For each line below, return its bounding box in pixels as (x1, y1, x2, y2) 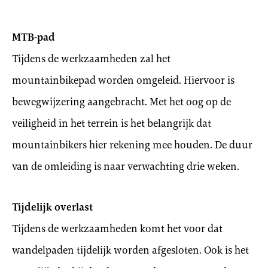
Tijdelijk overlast (12, 200, 93, 214)
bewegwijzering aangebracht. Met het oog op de (12, 95, 231, 109)
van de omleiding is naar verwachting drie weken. (12, 159, 239, 173)
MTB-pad (12, 30, 55, 44)
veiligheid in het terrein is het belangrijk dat (12, 116, 211, 130)
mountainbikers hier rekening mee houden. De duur (12, 138, 252, 152)
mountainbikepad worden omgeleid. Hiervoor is (12, 73, 234, 87)
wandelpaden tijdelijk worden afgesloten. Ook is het (12, 243, 249, 257)
